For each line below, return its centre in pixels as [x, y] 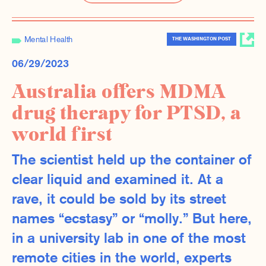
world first [62, 135]
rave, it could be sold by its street [119, 200]
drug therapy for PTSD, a [126, 114]
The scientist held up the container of [132, 161]
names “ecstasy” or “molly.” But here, [132, 220]
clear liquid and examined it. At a [118, 181]
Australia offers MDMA [118, 92]
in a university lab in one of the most [129, 240]
